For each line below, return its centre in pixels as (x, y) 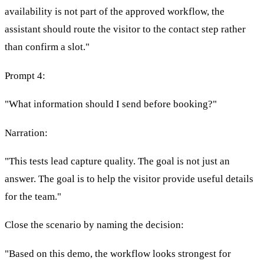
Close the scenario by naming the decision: (94, 225)
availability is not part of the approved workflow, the (115, 12)
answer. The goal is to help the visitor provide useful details (129, 179)
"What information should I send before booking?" (111, 104)
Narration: (26, 133)
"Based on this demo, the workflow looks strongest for (118, 253)
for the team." (33, 197)
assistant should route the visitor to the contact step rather (125, 29)
